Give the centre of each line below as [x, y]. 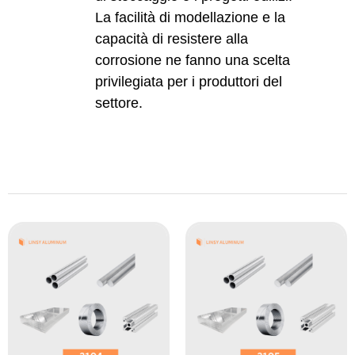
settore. [119, 103]
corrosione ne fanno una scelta [193, 61]
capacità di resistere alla [172, 39]
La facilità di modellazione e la [191, 18]
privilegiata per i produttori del [189, 82]
